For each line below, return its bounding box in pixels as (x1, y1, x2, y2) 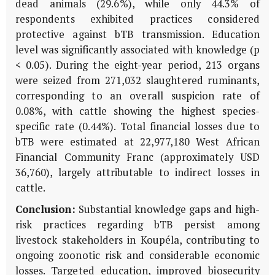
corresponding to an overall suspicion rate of (15, 88, 260, 103)
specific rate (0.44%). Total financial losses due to (15, 119, 260, 133)
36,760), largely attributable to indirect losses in (15, 165, 260, 179)
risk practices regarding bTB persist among (15, 217, 260, 231)
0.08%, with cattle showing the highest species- (15, 104, 260, 118)
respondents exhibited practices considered (15, 12, 260, 26)
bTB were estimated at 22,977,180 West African (15, 134, 260, 149)
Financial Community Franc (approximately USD (15, 150, 260, 164)
